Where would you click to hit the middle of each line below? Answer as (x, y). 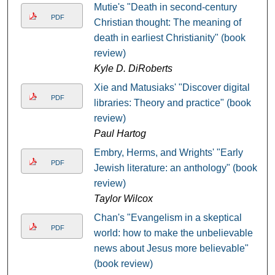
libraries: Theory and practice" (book (172, 103)
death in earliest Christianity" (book (169, 38)
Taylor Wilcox (123, 199)
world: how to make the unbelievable (173, 233)
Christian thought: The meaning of (167, 23)
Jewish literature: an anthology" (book (175, 168)
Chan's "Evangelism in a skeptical (168, 218)
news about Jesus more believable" (171, 249)
